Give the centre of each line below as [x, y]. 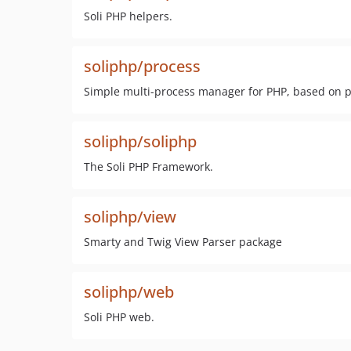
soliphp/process [142, 66]
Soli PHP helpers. [128, 16]
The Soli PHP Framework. [148, 166]
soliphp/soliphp [140, 141]
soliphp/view [130, 217]
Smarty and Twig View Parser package [183, 242]
